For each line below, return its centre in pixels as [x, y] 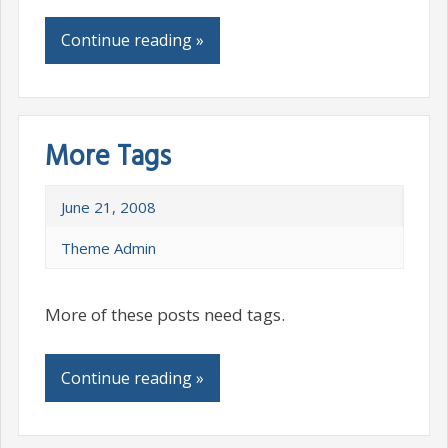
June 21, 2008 [108, 206]
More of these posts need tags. [164, 314]
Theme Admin [108, 247]
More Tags [107, 157]
